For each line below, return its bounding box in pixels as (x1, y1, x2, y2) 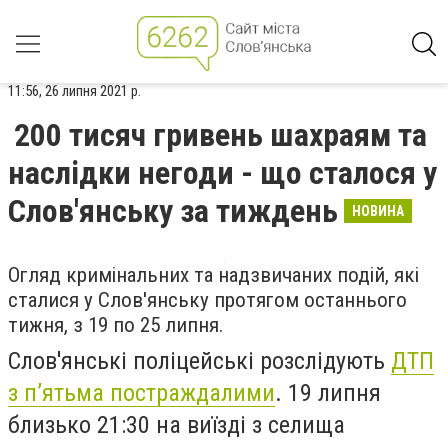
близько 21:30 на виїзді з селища (8, 411, 345, 439)
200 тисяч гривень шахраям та (14, 116, 427, 154)
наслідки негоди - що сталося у (8, 154, 437, 192)
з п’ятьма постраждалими (8, 379, 275, 407)
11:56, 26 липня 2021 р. (8, 82, 141, 100)
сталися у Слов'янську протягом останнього (8, 288, 407, 312)
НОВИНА (352, 203, 404, 219)
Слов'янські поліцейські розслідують (8, 347, 391, 375)
